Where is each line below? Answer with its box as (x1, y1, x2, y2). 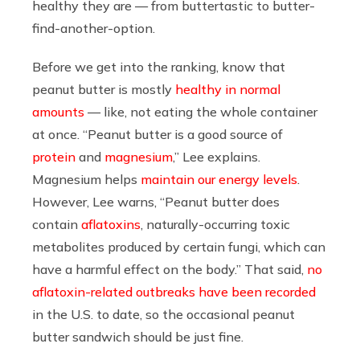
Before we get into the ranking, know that (32, 58, 285, 75)
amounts (32, 103, 84, 120)
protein (32, 148, 76, 165)
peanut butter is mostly (32, 80, 175, 97)
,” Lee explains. (173, 148, 260, 165)
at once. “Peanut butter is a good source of (32, 125, 283, 142)
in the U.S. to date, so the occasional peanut (32, 305, 295, 322)
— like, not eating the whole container (84, 103, 317, 120)
